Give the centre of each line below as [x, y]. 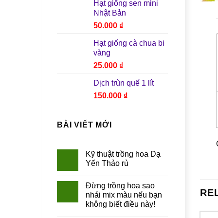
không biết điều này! [120, 204]
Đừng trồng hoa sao [120, 186]
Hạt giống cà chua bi [129, 43]
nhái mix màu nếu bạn [124, 195]
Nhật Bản [110, 13]
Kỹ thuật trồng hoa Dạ [123, 154]
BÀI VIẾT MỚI [84, 125]
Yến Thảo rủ [107, 163]
